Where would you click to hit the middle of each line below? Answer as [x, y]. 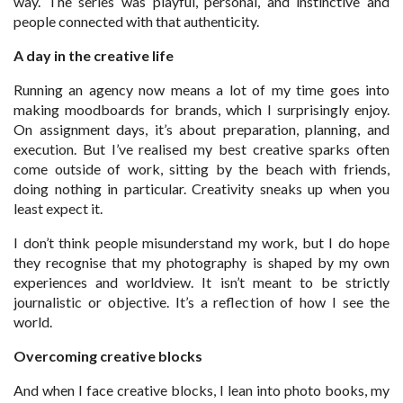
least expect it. [58, 208]
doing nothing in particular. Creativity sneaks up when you [201, 188]
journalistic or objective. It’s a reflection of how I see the [201, 301]
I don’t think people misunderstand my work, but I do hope [201, 242]
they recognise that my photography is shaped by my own [201, 262]
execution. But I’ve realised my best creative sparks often [201, 148]
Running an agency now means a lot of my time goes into [201, 89]
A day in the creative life [94, 55]
